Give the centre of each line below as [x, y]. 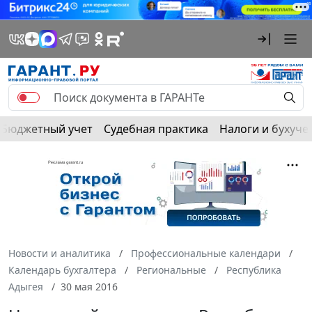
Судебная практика [156, 128]
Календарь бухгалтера [62, 270]
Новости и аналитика [60, 253]
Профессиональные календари [206, 253]
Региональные [171, 270]
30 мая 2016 [89, 286]
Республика [254, 270]
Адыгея [26, 286]
